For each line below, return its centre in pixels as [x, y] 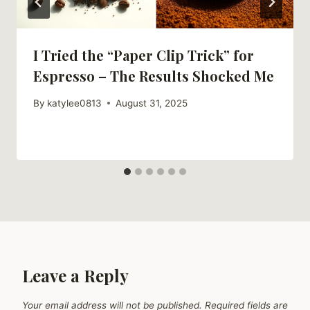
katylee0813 [75, 103]
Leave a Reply [75, 275]
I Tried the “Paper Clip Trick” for [144, 55]
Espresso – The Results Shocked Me [154, 76]
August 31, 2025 [152, 103]
